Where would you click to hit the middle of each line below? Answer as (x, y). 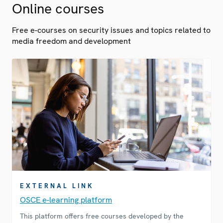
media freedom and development (71, 41)
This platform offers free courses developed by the (102, 216)
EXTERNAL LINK (57, 186)
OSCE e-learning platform (66, 200)
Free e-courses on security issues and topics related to (111, 30)
